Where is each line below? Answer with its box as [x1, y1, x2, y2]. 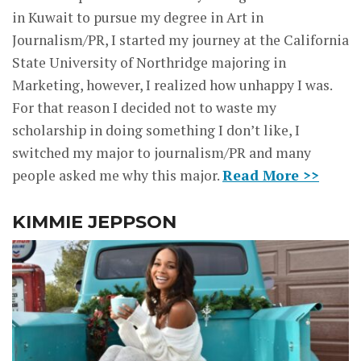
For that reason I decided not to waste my [12, 98, 276, 117]
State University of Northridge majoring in [12, 52, 286, 72]
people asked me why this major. [12, 165, 222, 185]
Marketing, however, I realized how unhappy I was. [12, 75, 332, 94]
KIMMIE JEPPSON [12, 210, 176, 233]
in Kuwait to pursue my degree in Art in [12, 7, 263, 27]
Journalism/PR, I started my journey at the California [12, 30, 349, 49]
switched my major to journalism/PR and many [12, 143, 311, 162]
